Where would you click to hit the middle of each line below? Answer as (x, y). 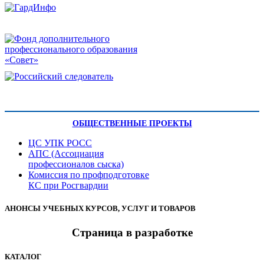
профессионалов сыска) (76, 164)
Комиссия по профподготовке (89, 174)
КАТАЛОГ (23, 257)
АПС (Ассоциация (66, 153)
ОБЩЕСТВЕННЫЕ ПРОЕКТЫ (132, 123)
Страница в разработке (132, 233)
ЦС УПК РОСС (60, 143)
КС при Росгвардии (68, 185)
